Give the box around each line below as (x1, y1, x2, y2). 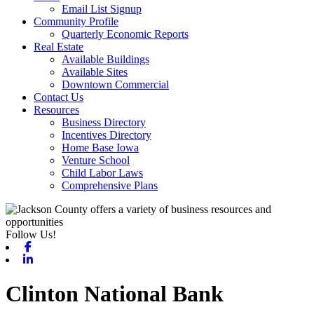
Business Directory (62, 116, 146, 128)
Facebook (34, 240, 78, 252)
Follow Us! (6, 228, 56, 240)
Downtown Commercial (62, 78, 169, 90)
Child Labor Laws (62, 167, 143, 179)
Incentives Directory (62, 129, 151, 141)
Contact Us (34, 91, 83, 103)
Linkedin (34, 253, 74, 265)
